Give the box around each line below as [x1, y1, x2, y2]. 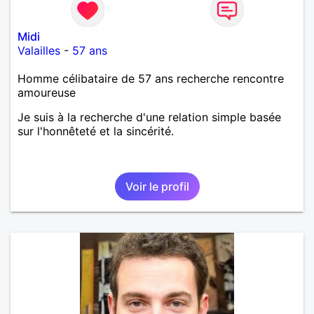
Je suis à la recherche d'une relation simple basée [18, 109, 281, 124]
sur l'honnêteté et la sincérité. [18, 123, 174, 138]
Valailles [18, 43, 60, 57]
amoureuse [18, 85, 76, 100]
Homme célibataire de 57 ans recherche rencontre [18, 71, 284, 86]
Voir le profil [125, 179, 189, 193]
